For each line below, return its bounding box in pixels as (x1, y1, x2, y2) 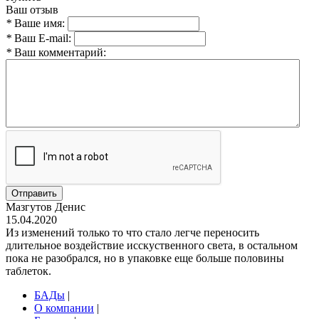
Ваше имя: (11, 16, 65, 29)
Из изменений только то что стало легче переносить (6, 226, 259, 239)
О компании (34, 301, 94, 314)
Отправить (11, 187, 57, 199)
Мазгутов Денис (6, 200, 85, 213)
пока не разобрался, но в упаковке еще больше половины (6, 251, 284, 264)
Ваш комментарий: (11, 46, 106, 58)
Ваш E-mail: (11, 31, 71, 44)
